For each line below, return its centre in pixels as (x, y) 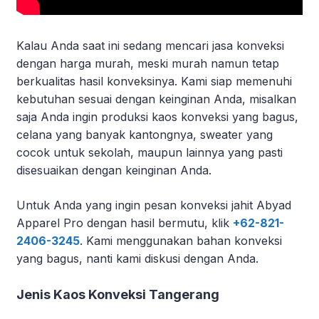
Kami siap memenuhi (236, 82)
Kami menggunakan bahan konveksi (184, 241)
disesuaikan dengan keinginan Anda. (114, 171)
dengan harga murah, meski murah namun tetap (148, 64)
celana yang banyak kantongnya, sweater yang (145, 135)
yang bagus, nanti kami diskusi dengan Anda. (137, 259)
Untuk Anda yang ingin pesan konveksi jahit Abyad (154, 205)
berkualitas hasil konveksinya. (99, 82)
